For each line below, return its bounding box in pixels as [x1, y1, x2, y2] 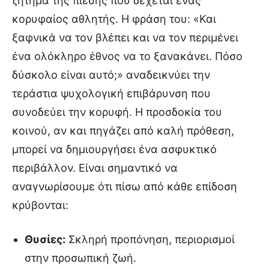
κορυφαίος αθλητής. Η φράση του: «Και [12, 13, 216, 26]
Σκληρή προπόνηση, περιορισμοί [65, 233, 235, 246]
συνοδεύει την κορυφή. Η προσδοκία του [12, 106, 222, 119]
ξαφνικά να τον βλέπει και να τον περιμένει [12, 31, 238, 44]
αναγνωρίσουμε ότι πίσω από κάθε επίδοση [12, 180, 237, 193]
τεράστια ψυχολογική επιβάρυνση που [12, 87, 211, 100]
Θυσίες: [25, 233, 65, 246]
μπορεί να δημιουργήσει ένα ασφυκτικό [12, 143, 217, 156]
